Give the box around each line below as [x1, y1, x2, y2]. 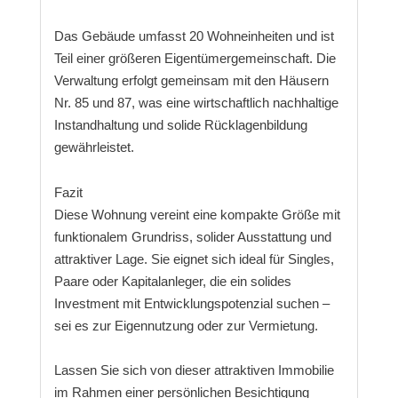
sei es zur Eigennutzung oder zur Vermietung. [53, 317, 318, 333]
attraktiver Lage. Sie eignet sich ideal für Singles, [53, 251, 334, 267]
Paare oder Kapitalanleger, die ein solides [53, 273, 291, 289]
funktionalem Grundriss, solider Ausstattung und [53, 228, 331, 244]
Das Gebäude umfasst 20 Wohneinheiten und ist [53, 28, 334, 44]
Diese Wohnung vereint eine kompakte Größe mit [53, 206, 340, 222]
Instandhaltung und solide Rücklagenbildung [53, 117, 307, 133]
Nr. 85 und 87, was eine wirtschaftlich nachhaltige [53, 95, 338, 111]
